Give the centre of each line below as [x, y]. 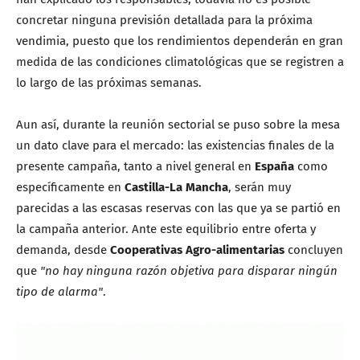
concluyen [314, 250]
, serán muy [260, 187]
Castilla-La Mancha [176, 187]
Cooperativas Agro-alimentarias [197, 250]
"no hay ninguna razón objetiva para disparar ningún [189, 270]
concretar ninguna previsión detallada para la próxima [164, 20]
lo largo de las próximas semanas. [109, 82]
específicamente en [70, 187]
